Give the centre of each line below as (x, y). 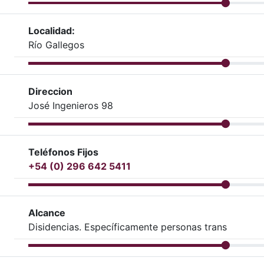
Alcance (47, 212)
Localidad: (52, 31)
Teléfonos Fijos (63, 152)
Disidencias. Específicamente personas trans (128, 227)
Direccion (50, 92)
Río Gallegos (56, 45)
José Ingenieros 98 (71, 106)
